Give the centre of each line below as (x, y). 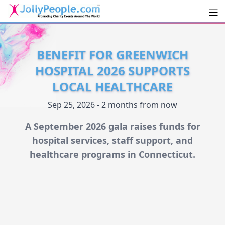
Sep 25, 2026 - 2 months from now (113, 105)
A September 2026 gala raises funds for (113, 126)
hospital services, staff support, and (113, 140)
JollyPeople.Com (61, 28)
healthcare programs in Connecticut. (113, 154)
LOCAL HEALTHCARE (113, 87)
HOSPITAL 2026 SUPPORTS (113, 71)
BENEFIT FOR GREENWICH (113, 55)
